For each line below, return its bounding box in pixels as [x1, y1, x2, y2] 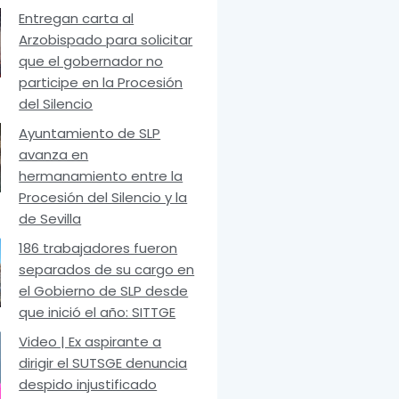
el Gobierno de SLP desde [19, 281, 189, 301]
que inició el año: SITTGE [19, 303, 176, 322]
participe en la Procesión [19, 73, 183, 93]
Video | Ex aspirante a [19, 332, 162, 352]
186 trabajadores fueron [19, 239, 178, 258]
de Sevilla [19, 209, 82, 229]
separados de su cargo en [19, 260, 195, 280]
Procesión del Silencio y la [19, 188, 188, 208]
